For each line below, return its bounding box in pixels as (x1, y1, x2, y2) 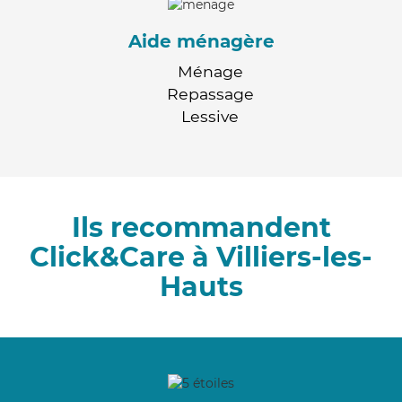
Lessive (181, 106, 239, 126)
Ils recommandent (71, 210, 331, 244)
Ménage (177, 61, 243, 81)
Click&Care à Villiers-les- (30, 240, 372, 274)
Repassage (166, 83, 254, 103)
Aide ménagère (127, 30, 275, 52)
